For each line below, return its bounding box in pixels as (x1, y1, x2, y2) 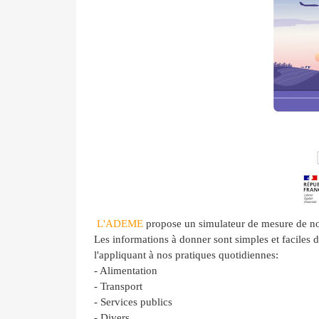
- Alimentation (94, 265, 157, 276)
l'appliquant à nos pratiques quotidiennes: (94, 249, 278, 261)
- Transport (94, 281, 142, 292)
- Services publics (94, 296, 172, 308)
